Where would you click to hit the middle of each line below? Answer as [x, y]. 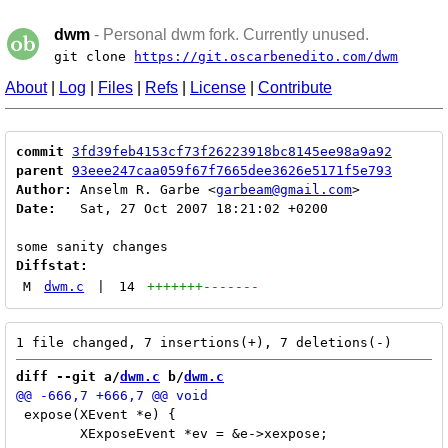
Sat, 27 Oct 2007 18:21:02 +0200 [192, 208]
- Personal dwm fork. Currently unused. [230, 34]
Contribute [295, 87]
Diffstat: [52, 265]
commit [40, 151]
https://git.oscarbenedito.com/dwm [266, 56]
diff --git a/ [68, 376]
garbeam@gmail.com [284, 189]
